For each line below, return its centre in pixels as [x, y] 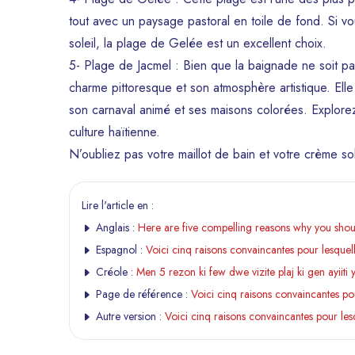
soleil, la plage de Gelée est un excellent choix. [198, 43]
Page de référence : [142, 294]
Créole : [115, 271]
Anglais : [115, 227]
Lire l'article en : [118, 205]
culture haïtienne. [115, 132]
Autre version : [129, 316]
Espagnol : [119, 249]
